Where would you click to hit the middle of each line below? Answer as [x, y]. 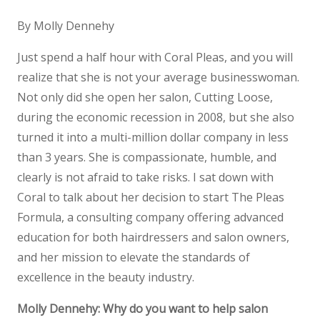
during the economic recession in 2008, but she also [156, 117]
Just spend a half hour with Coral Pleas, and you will [155, 57]
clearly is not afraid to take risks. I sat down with [145, 177]
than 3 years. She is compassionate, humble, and [147, 157]
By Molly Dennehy [66, 26]
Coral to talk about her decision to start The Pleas [151, 197]
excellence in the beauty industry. [106, 277]
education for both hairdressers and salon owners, [153, 237]
